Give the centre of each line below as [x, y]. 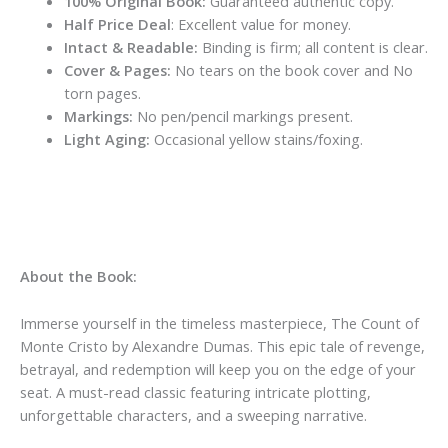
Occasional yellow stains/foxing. [256, 138]
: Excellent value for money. [260, 23]
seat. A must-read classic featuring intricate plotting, [195, 391]
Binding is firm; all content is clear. [312, 46]
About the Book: [78, 276]
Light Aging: [106, 138]
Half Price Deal [117, 23]
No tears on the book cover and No [291, 69]
